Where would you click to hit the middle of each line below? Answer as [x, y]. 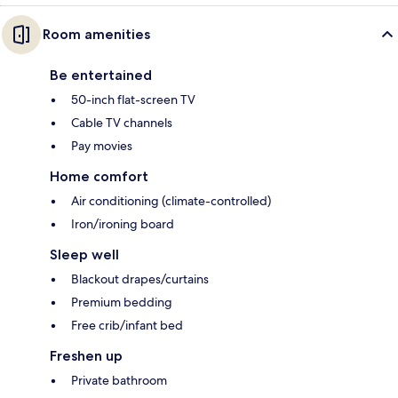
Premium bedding [122, 302]
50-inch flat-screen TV [133, 100]
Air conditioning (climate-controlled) [171, 201]
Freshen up [86, 356]
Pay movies [102, 146]
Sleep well [84, 255]
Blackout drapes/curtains [140, 279]
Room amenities [96, 35]
